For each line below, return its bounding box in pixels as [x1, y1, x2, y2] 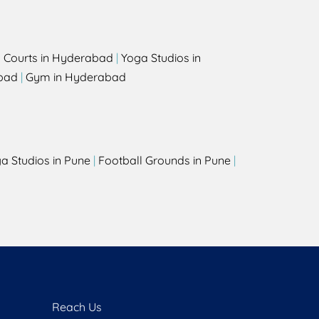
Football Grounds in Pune [98, 153, 231, 167]
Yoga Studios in [121, 51, 201, 65]
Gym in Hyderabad [26, 70, 126, 84]
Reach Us [52, 300, 102, 314]
